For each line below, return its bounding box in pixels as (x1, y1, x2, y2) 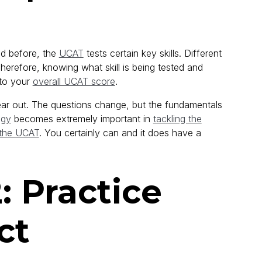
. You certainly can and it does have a (39, 127, 201, 139)
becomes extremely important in (11, 113, 153, 125)
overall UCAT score (32, 75, 115, 88)
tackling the (153, 113, 202, 125)
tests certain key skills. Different (83, 47, 222, 60)
